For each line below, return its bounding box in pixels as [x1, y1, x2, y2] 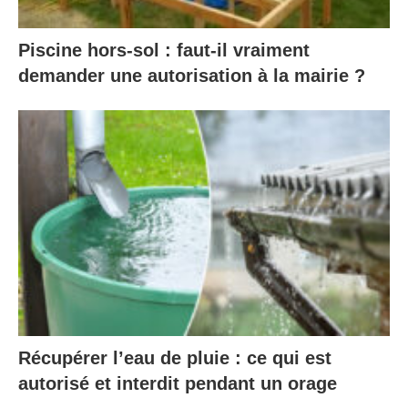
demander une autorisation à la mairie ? [18, 65, 365, 86]
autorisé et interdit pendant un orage [18, 373, 337, 394]
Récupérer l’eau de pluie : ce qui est [18, 348, 331, 369]
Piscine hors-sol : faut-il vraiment [18, 39, 310, 60]
